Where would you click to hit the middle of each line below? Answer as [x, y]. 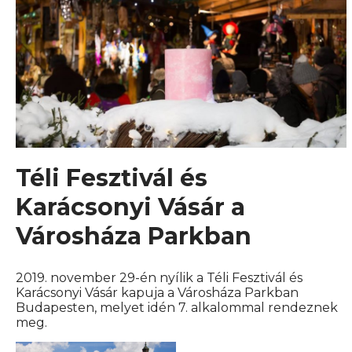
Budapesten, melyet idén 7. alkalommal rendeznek [177, 308]
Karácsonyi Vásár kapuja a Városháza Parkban [157, 293]
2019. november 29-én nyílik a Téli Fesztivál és [159, 278]
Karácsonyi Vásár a [130, 207]
